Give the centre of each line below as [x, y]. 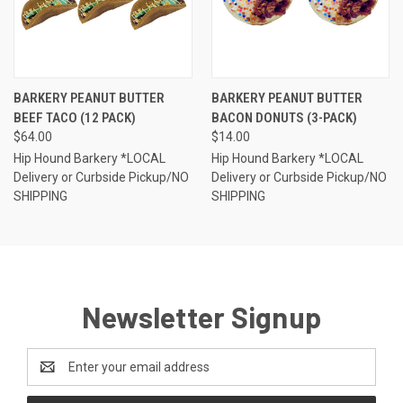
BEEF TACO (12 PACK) [75, 118]
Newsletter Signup [201, 317]
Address [51, 376]
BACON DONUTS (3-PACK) [284, 118]
